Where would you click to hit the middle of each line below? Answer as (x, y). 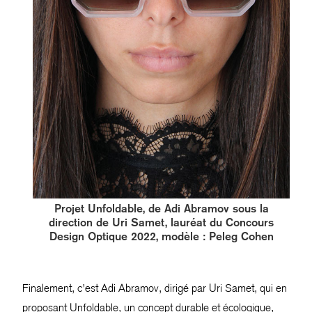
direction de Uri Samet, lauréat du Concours (161, 222)
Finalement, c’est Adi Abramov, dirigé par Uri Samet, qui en (155, 288)
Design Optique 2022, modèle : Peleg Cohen (161, 236)
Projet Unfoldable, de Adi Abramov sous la (161, 208)
